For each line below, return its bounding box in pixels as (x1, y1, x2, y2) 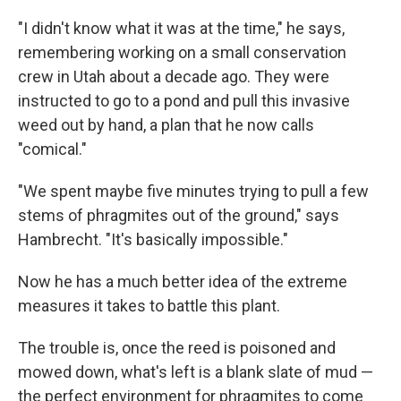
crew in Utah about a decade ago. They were (18, 67, 329, 86)
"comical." (18, 140, 87, 158)
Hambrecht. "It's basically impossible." (18, 230, 288, 249)
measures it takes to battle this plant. (18, 296, 280, 315)
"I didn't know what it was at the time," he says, (18, 19, 345, 38)
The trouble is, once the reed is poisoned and (18, 338, 336, 357)
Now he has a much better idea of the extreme (18, 272, 347, 291)
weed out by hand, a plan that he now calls (18, 115, 314, 134)
